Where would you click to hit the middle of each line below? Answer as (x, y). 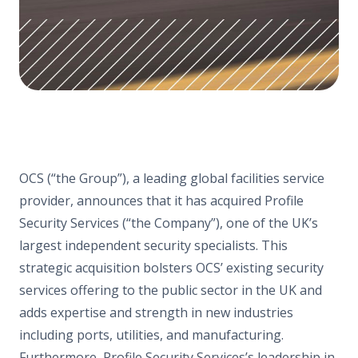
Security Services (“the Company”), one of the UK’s (169, 223)
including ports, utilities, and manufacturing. (151, 334)
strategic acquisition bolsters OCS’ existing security (171, 267)
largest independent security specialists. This (153, 245)
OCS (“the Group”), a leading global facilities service (172, 178)
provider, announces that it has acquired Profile (161, 200)
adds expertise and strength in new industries (156, 312)
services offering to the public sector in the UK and (171, 290)
